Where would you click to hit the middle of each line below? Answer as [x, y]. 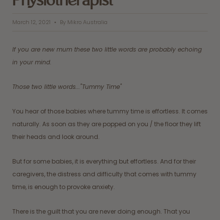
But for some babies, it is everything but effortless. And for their [104, 161]
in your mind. [32, 62]
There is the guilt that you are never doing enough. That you [101, 211]
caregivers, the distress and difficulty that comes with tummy [104, 174]
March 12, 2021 [31, 22]
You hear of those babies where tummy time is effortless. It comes [110, 111]
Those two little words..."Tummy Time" [67, 86]
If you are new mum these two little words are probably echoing [107, 49]
